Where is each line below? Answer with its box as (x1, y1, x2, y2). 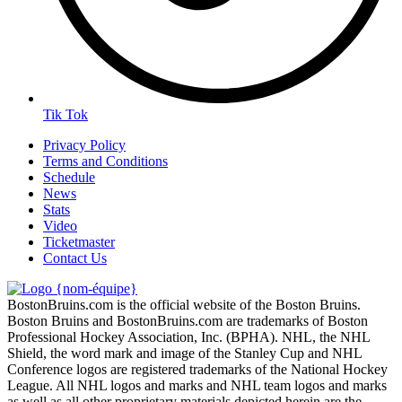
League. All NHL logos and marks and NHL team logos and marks (7, 377, 387, 393)
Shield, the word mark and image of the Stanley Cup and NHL (7, 345, 362, 361)
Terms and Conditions (43, 153, 168, 169)
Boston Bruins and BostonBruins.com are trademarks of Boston (7, 312, 368, 328)
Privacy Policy (43, 136, 126, 153)
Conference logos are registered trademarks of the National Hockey (7, 361, 388, 377)
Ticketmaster (43, 233, 115, 249)
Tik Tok (43, 106, 88, 122)
